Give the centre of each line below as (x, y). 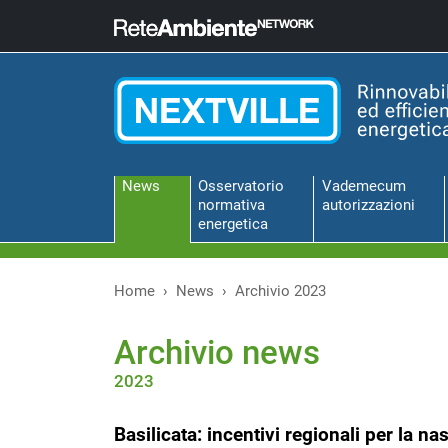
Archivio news (217, 352)
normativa (231, 205)
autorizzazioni (368, 205)
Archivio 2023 (280, 291)
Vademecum (363, 186)
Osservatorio (240, 186)
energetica (232, 224)
